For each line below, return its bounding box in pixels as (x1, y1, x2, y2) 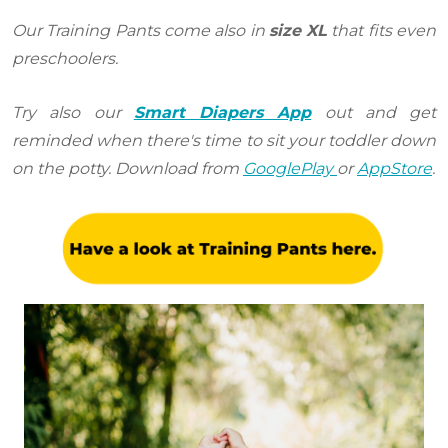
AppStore (357, 158, 432, 178)
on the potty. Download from (12, 158, 243, 178)
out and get (311, 102, 436, 122)
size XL (268, 20, 328, 40)
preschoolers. (12, 48, 118, 68)
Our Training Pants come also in (12, 20, 269, 40)
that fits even (327, 20, 437, 40)
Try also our (12, 102, 134, 122)
